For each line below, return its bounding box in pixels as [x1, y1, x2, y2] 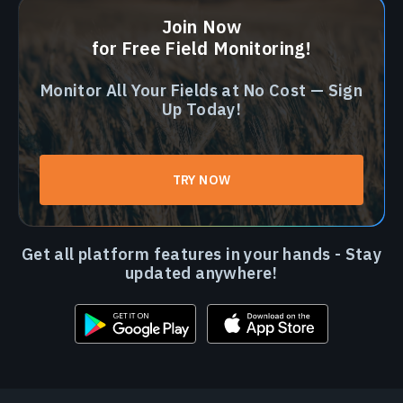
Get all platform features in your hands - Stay [21, 244, 382, 265]
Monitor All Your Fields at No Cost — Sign [40, 80, 363, 102]
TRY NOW [172, 172, 231, 189]
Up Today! [161, 99, 242, 121]
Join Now [161, 14, 242, 40]
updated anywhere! [125, 263, 278, 284]
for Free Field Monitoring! [91, 36, 312, 61]
